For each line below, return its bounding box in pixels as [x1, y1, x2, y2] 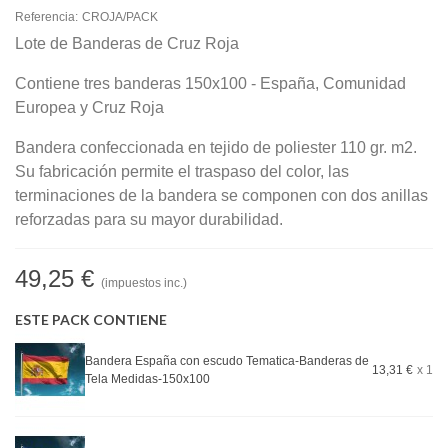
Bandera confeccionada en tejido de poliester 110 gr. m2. [15, 139, 417, 156]
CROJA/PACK [82, 10, 158, 24]
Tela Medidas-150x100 [85, 372, 210, 386]
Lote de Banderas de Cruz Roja [15, 35, 239, 52]
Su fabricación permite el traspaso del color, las [15, 163, 349, 180]
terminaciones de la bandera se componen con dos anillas [15, 187, 428, 204]
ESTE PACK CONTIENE [15, 311, 167, 328]
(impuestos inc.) [101, 276, 187, 290]
